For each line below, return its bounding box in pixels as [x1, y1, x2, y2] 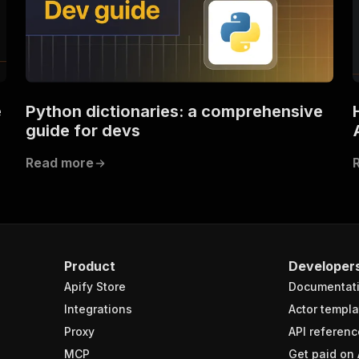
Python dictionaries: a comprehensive [26, 101, 323, 121]
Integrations [64, 301, 132, 316]
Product [64, 257, 115, 274]
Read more [26, 154, 94, 171]
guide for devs [26, 120, 140, 140]
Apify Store [64, 279, 126, 293]
